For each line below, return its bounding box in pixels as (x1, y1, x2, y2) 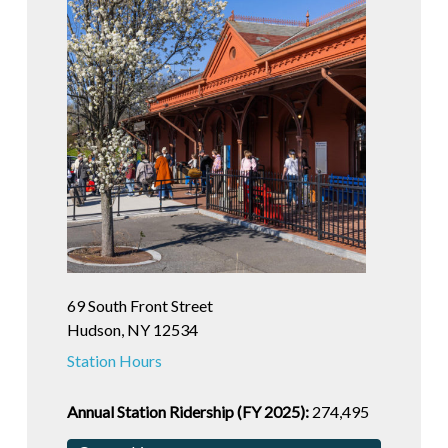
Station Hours (66, 351, 162, 371)
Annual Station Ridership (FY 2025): (66, 402, 309, 422)
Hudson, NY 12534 (66, 320, 198, 340)
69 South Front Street (66, 296, 213, 316)
